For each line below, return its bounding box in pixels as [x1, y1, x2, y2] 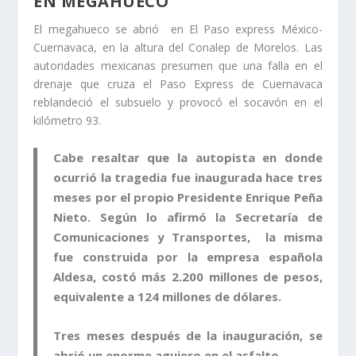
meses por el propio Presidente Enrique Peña [53, 188, 323, 205]
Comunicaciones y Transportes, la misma [53, 228, 323, 245]
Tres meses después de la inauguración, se [53, 327, 323, 343]
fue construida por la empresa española [53, 248, 323, 265]
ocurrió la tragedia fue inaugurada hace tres [53, 168, 323, 185]
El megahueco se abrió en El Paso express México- [33, 21, 323, 37]
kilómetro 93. [33, 113, 102, 129]
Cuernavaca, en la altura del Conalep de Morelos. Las [33, 40, 323, 56]
